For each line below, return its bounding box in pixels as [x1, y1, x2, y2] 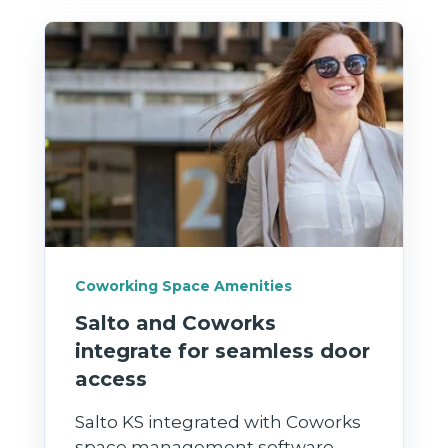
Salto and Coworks [75, 310, 276, 335]
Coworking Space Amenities [75, 277, 292, 296]
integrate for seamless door [75, 338, 370, 363]
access [75, 366, 147, 391]
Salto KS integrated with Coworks [75, 411, 361, 432]
